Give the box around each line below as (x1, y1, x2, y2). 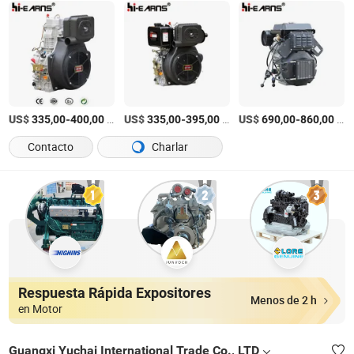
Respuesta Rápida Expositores (17, 284, 211, 302)
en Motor (17, 302, 62, 317)
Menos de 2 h (250, 293, 318, 308)
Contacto (28, 140, 74, 155)
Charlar (149, 140, 188, 155)
